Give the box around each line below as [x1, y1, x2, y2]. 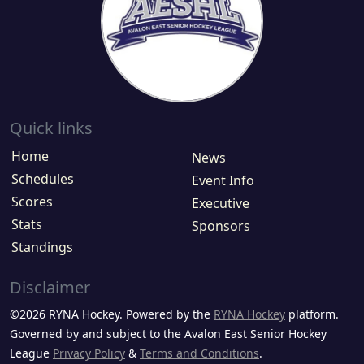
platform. [285, 306, 339, 323]
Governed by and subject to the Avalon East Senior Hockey [10, 326, 327, 342]
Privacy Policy [53, 345, 125, 362]
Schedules [11, 170, 74, 188]
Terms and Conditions [140, 345, 259, 362]
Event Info [192, 171, 254, 190]
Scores [11, 193, 53, 211]
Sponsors [192, 217, 250, 236]
